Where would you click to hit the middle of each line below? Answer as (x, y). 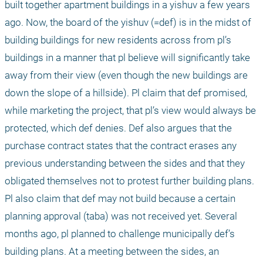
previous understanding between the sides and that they (125, 163)
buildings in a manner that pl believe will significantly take (127, 58)
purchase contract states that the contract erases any (121, 146)
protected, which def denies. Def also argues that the (118, 128)
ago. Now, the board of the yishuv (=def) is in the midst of (128, 23)
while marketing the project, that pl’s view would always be (130, 111)
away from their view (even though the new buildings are (126, 75)
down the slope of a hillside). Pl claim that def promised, (126, 93)
